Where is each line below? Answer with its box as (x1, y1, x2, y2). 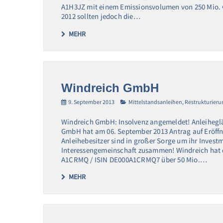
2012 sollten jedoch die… (61, 11, 140, 21)
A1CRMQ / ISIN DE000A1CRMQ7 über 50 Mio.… (61, 154, 207, 164)
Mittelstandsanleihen (128, 98, 182, 106)
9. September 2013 (68, 98, 114, 106)
